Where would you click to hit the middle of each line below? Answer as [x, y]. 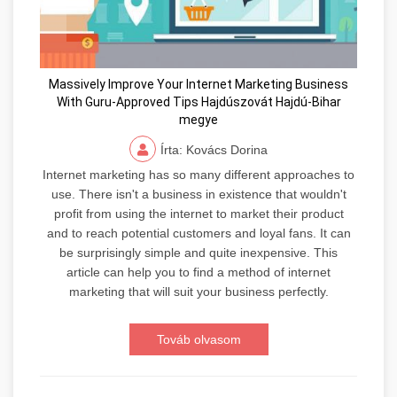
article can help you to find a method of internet [198, 272]
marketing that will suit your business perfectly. [198, 292]
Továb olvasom [198, 340]
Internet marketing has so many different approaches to [198, 175]
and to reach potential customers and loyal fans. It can [198, 234]
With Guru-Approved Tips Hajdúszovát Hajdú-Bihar [198, 102]
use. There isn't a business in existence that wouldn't [198, 195]
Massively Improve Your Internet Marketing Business [198, 85]
